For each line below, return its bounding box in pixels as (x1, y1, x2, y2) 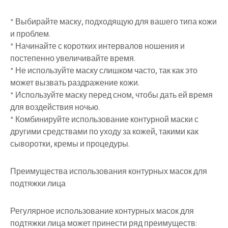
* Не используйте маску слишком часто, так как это (10, 65, 197, 76)
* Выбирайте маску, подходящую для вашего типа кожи (10, 16, 217, 27)
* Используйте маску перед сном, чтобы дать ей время (10, 90, 213, 100)
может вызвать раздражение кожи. (10, 77, 139, 88)
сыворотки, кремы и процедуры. (10, 138, 130, 149)
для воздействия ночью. (10, 102, 100, 112)
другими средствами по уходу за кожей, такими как (10, 126, 198, 137)
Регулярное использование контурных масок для (10, 206, 194, 216)
